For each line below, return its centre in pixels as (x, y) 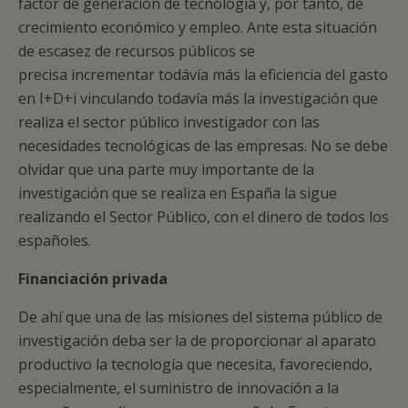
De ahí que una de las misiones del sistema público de (200, 317)
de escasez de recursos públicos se (137, 51)
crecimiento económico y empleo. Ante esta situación (198, 27)
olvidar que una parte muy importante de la (166, 169)
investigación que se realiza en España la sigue (178, 193)
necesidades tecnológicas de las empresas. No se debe (203, 146)
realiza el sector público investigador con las (169, 122)
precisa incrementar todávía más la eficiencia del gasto (203, 75)
